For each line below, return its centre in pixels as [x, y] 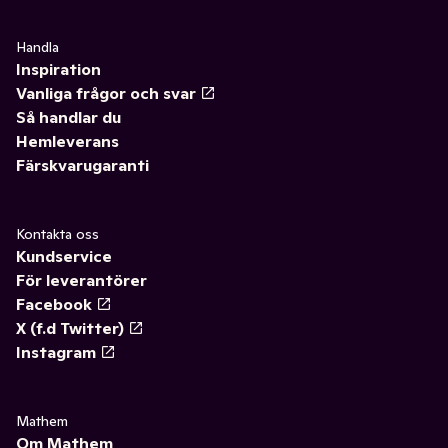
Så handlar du [68, 117]
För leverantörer [81, 280]
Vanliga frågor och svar [106, 93]
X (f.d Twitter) [70, 328]
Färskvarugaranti [82, 165]
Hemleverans [67, 141]
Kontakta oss [57, 234]
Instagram [56, 352]
